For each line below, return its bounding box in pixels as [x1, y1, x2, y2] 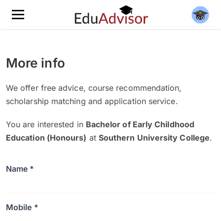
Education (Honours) [6, 133, 87, 143]
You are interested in [6, 119, 86, 129]
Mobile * [6, 202, 38, 212]
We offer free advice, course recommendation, [6, 83, 182, 93]
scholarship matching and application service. [6, 96, 178, 106]
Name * [6, 164, 35, 174]
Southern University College [98, 133, 210, 143]
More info [6, 55, 65, 71]
